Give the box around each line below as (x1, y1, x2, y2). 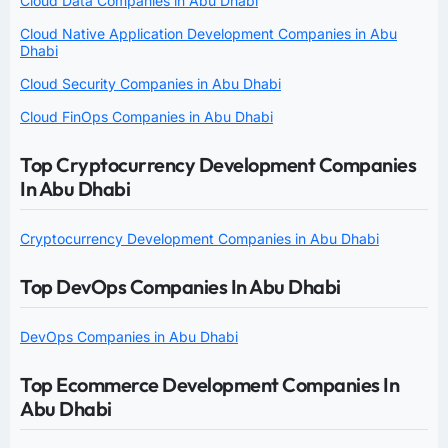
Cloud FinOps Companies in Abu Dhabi (20, 107, 273, 125)
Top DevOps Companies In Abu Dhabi (20, 273, 341, 299)
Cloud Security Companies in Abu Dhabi (20, 74, 281, 92)
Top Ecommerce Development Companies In (20, 371, 399, 397)
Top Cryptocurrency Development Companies (20, 151, 416, 177)
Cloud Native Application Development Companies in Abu (20, 24, 397, 42)
